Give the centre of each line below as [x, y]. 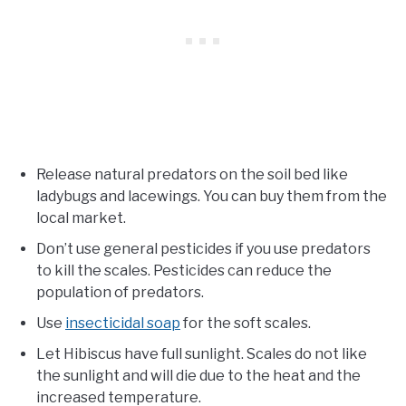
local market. [81, 217]
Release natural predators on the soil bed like [192, 174]
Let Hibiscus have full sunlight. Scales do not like [202, 353]
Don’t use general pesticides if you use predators [203, 248]
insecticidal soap [123, 323]
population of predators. [120, 292]
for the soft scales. [247, 323]
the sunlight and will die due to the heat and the [198, 375]
